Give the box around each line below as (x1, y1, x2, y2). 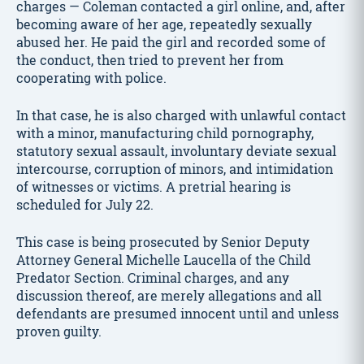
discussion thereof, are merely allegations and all (16, 286, 322, 305)
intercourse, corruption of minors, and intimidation (16, 159, 333, 178)
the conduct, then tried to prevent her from (16, 50, 284, 69)
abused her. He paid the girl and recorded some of (16, 32, 326, 51)
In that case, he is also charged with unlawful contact (16, 106, 346, 124)
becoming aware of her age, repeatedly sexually (16, 15, 312, 33)
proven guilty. (16, 322, 102, 340)
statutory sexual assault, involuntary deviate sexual (16, 141, 336, 160)
